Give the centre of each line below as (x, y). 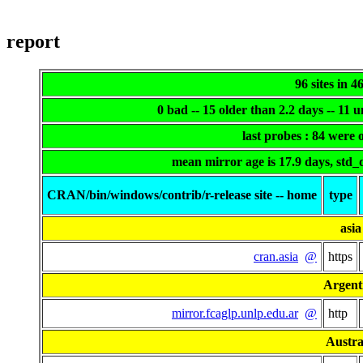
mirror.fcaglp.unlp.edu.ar (235, 314)
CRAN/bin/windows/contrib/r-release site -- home (182, 195)
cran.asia (276, 257)
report (33, 42)
